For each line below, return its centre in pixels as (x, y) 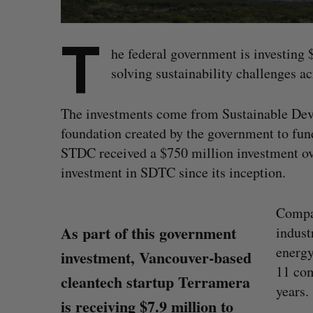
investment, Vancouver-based (156, 257)
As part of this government (148, 233)
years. (292, 291)
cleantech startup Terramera (155, 282)
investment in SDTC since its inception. (173, 172)
